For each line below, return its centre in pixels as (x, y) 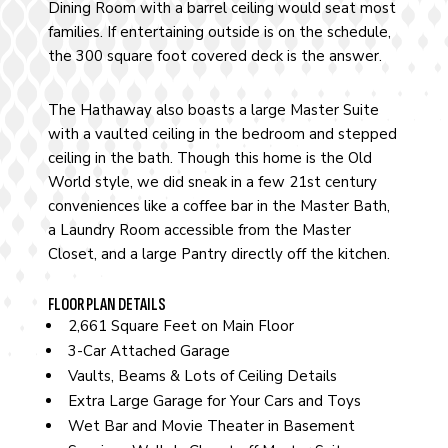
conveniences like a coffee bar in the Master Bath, (218, 205)
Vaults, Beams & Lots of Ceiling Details (202, 375)
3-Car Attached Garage (148, 350)
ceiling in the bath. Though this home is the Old (209, 157)
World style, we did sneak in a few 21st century (212, 181)
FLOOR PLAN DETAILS (106, 304)
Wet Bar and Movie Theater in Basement (211, 425)
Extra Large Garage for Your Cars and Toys (214, 400)
